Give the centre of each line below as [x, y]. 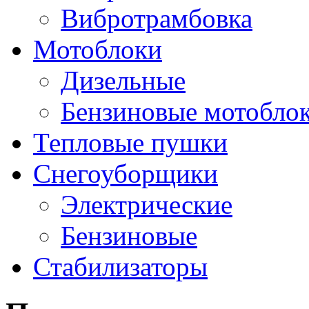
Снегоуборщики [126, 173]
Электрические [147, 204]
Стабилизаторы [120, 266]
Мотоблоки [98, 49]
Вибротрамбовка [157, 18]
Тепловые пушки [130, 142]
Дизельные [123, 80]
